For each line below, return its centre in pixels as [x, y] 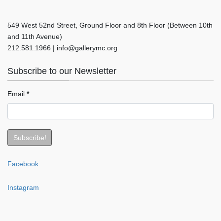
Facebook [23, 164]
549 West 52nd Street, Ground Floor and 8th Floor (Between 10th [110, 25]
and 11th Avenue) [35, 36]
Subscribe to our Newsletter [62, 71]
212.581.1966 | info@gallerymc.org [62, 48]
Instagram [23, 187]
